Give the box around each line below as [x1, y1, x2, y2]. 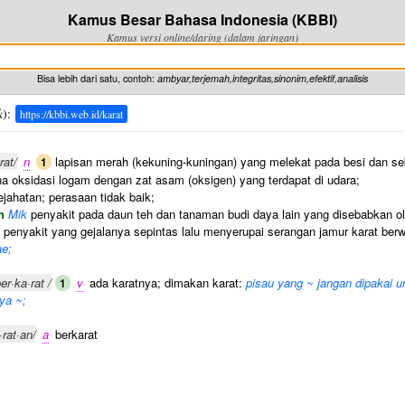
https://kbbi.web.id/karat [20, 107, 123, 121]
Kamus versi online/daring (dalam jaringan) [107, 30, 298, 44]
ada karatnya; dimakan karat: [86, 274, 246, 291]
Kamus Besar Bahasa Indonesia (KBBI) [68, 9, 337, 30]
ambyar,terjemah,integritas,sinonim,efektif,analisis [157, 71, 368, 85]
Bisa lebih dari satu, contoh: [37, 71, 157, 85]
